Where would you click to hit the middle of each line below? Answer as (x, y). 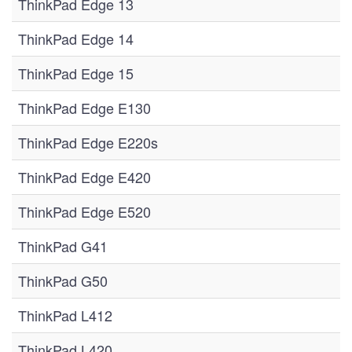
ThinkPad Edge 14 (76, 38)
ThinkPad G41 (63, 246)
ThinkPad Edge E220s (88, 142)
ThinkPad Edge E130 (84, 108)
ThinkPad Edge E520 (84, 211)
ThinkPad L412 (65, 315)
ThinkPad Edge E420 (84, 177)
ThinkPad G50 (63, 280)
